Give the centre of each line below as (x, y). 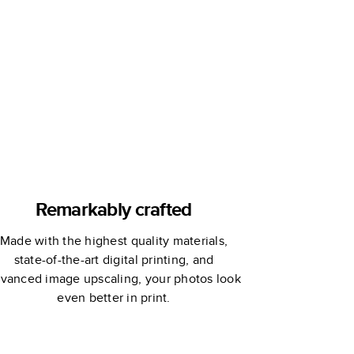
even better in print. (114, 298)
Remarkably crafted (114, 209)
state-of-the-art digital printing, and (114, 260)
